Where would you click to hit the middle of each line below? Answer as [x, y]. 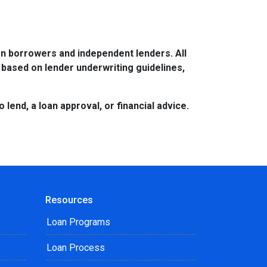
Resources [69, 200]
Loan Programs [78, 222]
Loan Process [76, 248]
